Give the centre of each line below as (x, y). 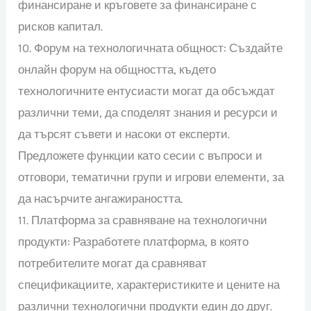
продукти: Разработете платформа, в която (134, 241)
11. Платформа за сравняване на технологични (143, 220)
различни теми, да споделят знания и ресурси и (148, 112)
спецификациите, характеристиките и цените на (149, 284)
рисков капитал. (61, 26)
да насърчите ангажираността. (101, 198)
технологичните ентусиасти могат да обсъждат (147, 91)
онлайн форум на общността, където (117, 69)
